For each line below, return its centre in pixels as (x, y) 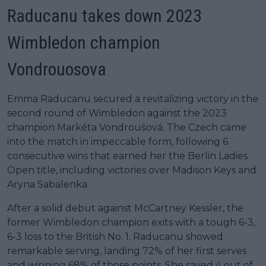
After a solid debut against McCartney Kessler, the (125, 208)
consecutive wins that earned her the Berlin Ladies (127, 156)
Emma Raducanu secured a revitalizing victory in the (133, 99)
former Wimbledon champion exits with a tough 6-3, (131, 222)
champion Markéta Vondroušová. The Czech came (127, 127)
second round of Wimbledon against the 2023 (117, 113)
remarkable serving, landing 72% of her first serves (127, 251)
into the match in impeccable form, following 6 (118, 141)
